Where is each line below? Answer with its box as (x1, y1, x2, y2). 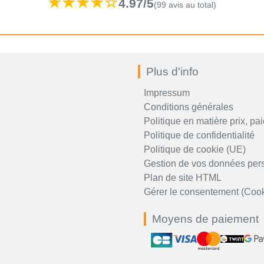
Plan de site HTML (144, 172, 222, 183)
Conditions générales (144, 101, 233, 112)
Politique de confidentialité (144, 130, 255, 140)
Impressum (144, 87, 190, 98)
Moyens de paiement (152, 212, 259, 225)
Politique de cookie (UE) (144, 144, 246, 154)
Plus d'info (146, 65, 199, 78)
